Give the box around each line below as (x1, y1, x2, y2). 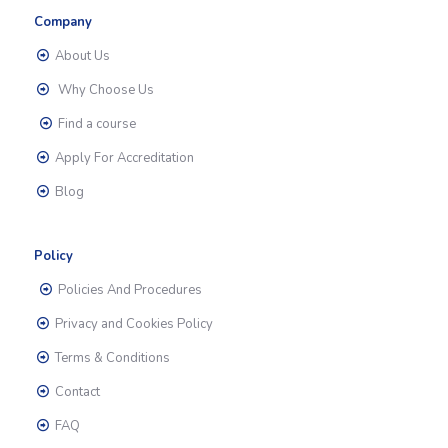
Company (33, 13, 92, 31)
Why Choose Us (51, 81, 154, 99)
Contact (51, 383, 100, 401)
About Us (51, 47, 110, 65)
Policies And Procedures (54, 281, 202, 299)
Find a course (54, 115, 136, 133)
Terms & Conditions (51, 349, 170, 367)
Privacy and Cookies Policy (51, 315, 213, 333)
